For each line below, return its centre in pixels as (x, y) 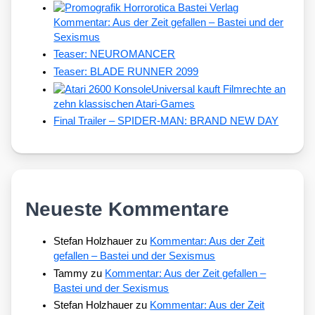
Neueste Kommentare (128, 208)
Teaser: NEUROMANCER (115, 54)
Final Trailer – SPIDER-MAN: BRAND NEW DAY (166, 121)
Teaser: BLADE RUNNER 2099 (126, 72)
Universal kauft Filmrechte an (219, 89)
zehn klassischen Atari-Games (124, 104)
